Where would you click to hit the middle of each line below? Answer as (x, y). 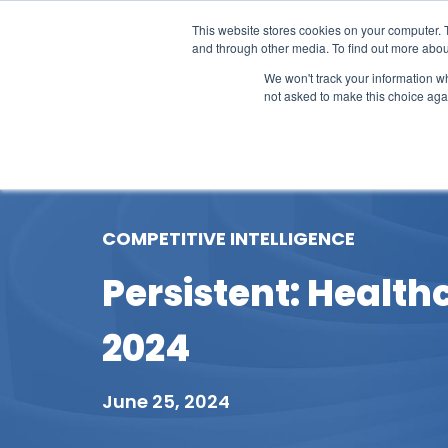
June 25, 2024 (166, 401)
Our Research (236, 118)
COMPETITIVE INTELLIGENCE (228, 238)
